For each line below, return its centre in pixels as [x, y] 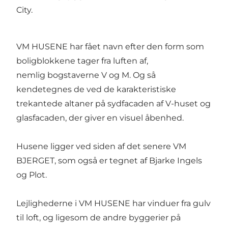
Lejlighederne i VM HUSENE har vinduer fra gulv [113, 204]
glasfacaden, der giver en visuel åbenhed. [100, 118]
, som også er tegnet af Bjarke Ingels [128, 161]
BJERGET [35, 161]
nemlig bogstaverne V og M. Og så [86, 75]
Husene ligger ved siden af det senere [95, 147]
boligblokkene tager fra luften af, [82, 61]
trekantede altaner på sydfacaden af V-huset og [113, 104]
